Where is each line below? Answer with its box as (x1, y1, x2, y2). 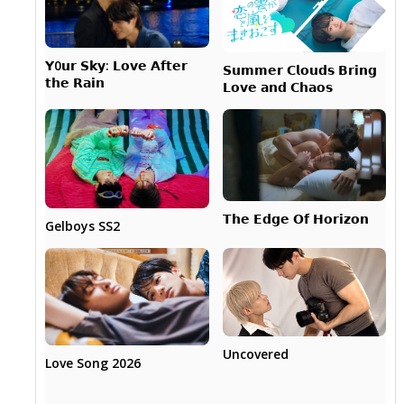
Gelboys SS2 (45, 216, 121, 234)
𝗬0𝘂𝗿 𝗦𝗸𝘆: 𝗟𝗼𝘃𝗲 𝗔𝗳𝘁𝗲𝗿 (45, 56, 188, 74)
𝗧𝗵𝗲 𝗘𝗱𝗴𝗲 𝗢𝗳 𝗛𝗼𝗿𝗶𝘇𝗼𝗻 (222, 209, 369, 227)
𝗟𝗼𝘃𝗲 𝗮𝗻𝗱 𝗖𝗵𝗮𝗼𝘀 (222, 78, 333, 96)
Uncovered (222, 345, 289, 363)
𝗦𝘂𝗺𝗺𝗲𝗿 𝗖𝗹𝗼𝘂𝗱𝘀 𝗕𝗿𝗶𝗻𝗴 (222, 60, 377, 78)
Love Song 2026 (45, 354, 142, 372)
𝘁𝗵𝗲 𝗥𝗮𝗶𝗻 (45, 73, 106, 91)
